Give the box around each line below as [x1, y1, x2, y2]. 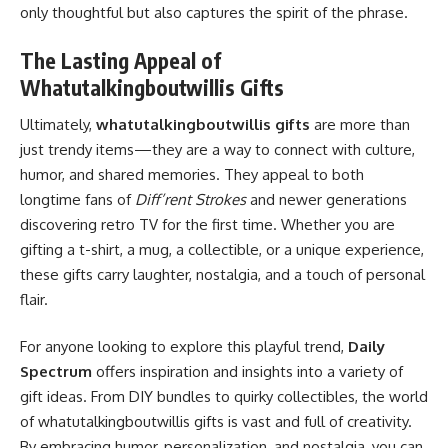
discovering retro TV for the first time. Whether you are [20, 214, 395, 234]
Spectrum [20, 362, 92, 382]
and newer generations [246, 189, 407, 209]
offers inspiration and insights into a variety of [92, 362, 403, 382]
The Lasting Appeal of [20, 47, 221, 75]
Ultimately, [20, 114, 96, 134]
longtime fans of [20, 189, 135, 209]
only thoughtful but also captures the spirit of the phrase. [20, 2, 408, 22]
